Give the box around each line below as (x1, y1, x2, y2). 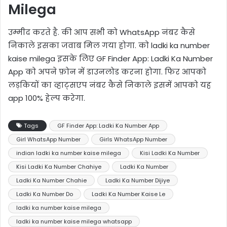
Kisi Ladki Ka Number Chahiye (16, 162, 101, 171)
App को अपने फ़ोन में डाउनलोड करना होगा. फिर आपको (8, 66, 206, 77)
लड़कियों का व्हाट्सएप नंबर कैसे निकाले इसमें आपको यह (8, 79, 211, 90)
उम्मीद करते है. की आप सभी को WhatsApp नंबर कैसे (8, 26, 195, 37)
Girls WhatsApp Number (99, 135, 167, 143)
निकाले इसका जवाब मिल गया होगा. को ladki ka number (8, 40, 210, 51)
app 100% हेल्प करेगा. (8, 92, 85, 103)
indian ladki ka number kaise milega (16, 148, 121, 157)
